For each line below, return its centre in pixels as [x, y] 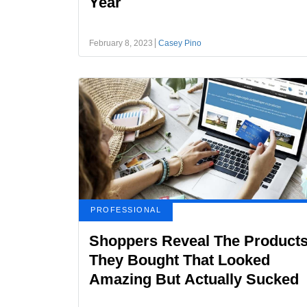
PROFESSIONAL [126, 210]
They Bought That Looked [180, 260]
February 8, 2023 [121, 43]
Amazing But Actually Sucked [194, 279]
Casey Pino [180, 43]
